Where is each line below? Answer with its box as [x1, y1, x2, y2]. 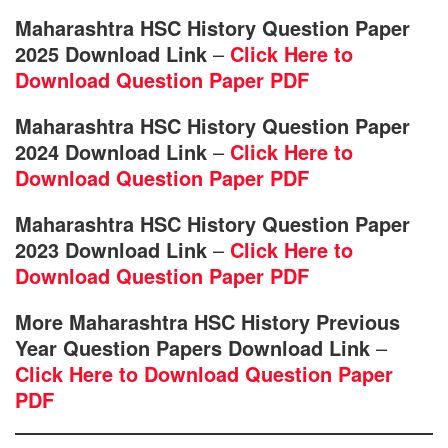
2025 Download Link [15, 39, 207, 69]
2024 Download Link [15, 137, 207, 167]
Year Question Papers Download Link [15, 333, 370, 363]
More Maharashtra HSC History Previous [15, 307, 400, 337]
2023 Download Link [15, 235, 207, 265]
